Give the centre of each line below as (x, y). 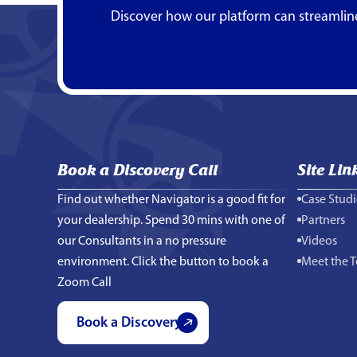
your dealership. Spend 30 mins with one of (171, 220)
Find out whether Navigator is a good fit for (171, 200)
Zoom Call (84, 282)
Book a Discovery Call (137, 169)
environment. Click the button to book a (163, 262)
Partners (323, 220)
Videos (319, 241)
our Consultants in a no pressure (142, 241)
